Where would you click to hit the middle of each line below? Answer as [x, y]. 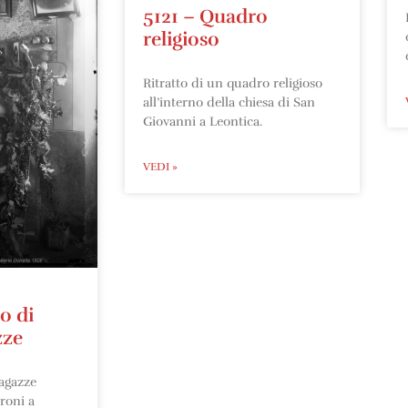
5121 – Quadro [205, 16]
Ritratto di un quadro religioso [233, 83]
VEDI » [160, 166]
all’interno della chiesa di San [229, 102]
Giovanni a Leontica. [203, 121]
